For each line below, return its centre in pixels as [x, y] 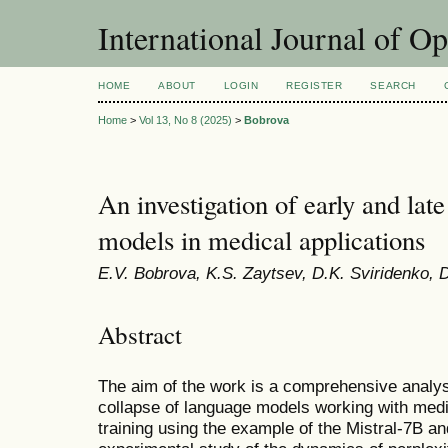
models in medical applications [261, 240]
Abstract [140, 334]
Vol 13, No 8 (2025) [185, 120]
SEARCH [393, 85]
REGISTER [314, 85]
